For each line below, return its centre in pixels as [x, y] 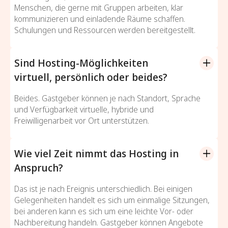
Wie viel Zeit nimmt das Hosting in [96, 153]
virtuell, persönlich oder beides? [91, 77]
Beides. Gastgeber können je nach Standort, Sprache [107, 98]
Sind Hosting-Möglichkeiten [81, 63]
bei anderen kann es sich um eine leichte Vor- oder [104, 211]
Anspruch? [39, 167]
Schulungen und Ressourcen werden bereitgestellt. [105, 30]
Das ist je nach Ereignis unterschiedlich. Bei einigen [103, 189]
